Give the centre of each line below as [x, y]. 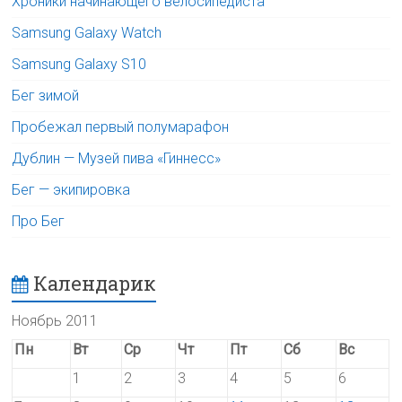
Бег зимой [46, 96]
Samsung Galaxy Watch [87, 33]
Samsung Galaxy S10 [79, 65]
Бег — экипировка [71, 190]
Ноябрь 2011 [55, 321]
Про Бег [39, 222]
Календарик [95, 284]
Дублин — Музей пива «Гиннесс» [117, 159]
